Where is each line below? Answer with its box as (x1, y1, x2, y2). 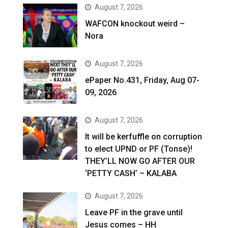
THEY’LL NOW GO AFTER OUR (85, 156, 195, 166)
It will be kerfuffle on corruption (85, 131, 203, 141)
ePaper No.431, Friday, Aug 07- (85, 75, 200, 85)
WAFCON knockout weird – (85, 18, 185, 28)
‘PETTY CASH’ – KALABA (85, 168, 177, 178)
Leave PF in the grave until (85, 207, 183, 217)
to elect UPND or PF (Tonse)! (85, 144, 193, 154)
